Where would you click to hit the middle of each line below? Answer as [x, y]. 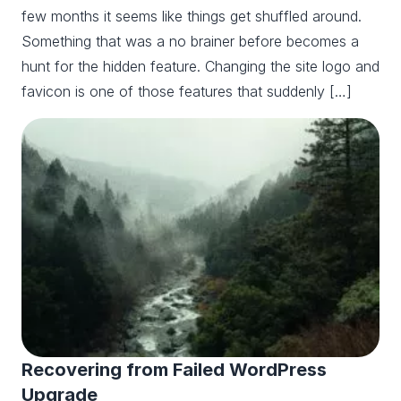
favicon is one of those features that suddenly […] [187, 92]
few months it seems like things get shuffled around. [192, 17]
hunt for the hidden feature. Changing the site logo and [200, 67]
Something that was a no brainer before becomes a [190, 42]
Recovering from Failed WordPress [174, 369]
